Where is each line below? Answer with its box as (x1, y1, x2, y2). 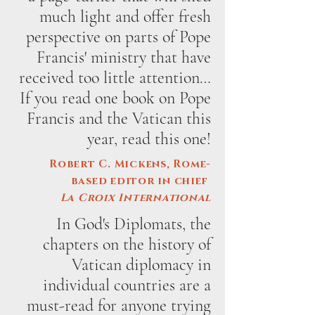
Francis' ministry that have (37, 47, 211, 67)
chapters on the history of (43, 234, 211, 255)
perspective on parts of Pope (26, 27, 211, 47)
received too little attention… (19, 67, 211, 88)
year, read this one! (87, 129, 211, 149)
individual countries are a (43, 275, 211, 295)
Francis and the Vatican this (27, 108, 211, 129)
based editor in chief (70, 174, 211, 188)
